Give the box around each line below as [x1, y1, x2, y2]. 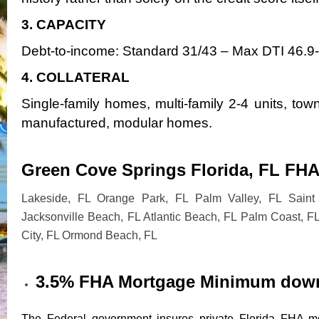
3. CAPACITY [21, 16, 106, 32]
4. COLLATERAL [21, 69, 130, 85]
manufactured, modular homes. [21, 115, 212, 130]
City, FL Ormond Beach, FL [21, 229, 157, 241]
